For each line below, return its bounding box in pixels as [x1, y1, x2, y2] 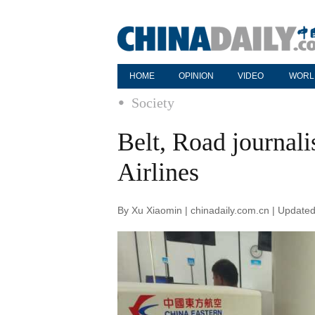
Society [131, 95, 174, 110]
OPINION [179, 71, 214, 81]
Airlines [117, 158, 199, 186]
